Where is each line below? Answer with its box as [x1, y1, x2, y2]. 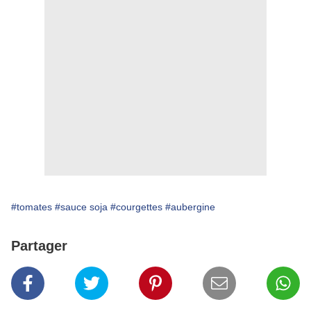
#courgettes [110, 201, 162, 213]
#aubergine [165, 201, 215, 213]
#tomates [11, 201, 52, 213]
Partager [11, 238, 67, 254]
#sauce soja [55, 201, 108, 213]
